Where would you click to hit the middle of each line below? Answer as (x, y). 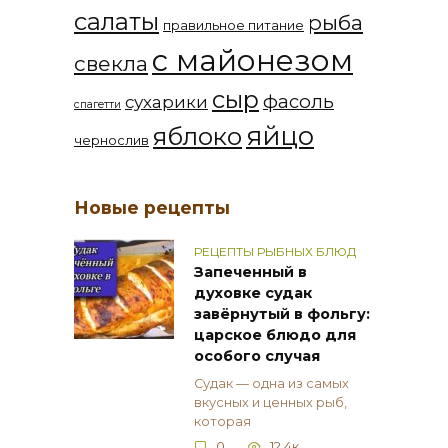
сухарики (166, 102)
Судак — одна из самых (271, 383)
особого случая (257, 356)
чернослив (111, 140)
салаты (116, 22)
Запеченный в (250, 272)
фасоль (298, 102)
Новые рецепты (152, 208)
